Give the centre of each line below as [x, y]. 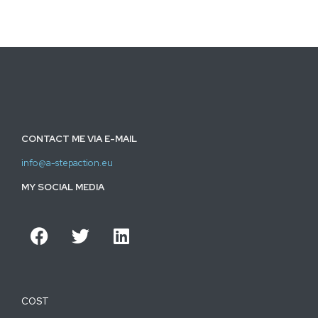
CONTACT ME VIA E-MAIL [79, 138]
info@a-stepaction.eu [67, 163]
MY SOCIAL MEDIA [63, 187]
